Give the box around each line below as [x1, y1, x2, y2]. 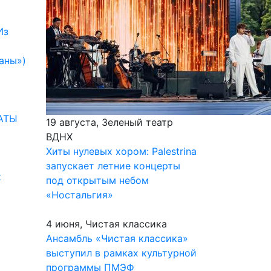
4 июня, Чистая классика [46, 218, 167, 230]
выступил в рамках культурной [46, 247, 197, 259]
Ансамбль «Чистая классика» [46, 232, 188, 244]
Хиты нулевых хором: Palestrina [46, 145, 197, 157]
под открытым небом [46, 174, 149, 186]
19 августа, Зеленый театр [46, 116, 173, 128]
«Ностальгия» [46, 189, 113, 201]
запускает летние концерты [46, 160, 180, 172]
